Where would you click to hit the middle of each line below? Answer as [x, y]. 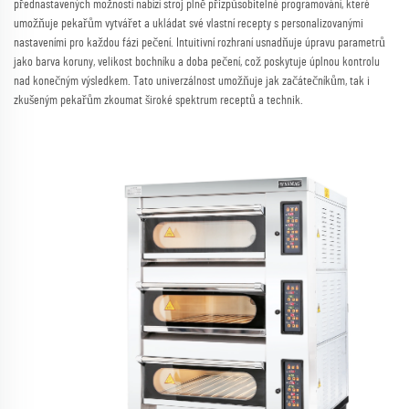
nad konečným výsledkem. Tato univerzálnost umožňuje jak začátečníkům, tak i [192, 82]
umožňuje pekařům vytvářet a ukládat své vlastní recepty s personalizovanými [189, 24]
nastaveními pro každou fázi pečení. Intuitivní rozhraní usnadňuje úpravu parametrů [199, 43]
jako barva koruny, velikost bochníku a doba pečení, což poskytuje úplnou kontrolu [197, 63]
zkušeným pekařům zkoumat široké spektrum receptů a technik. [158, 101]
